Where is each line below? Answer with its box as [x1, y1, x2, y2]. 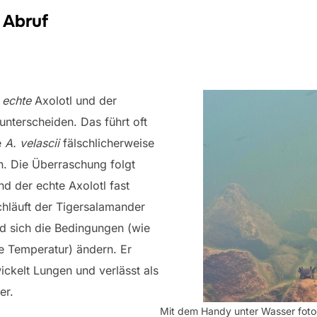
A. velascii [5, 136, 59, 150]
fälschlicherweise [59, 136, 154, 150]
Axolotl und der [35, 93, 117, 108]
